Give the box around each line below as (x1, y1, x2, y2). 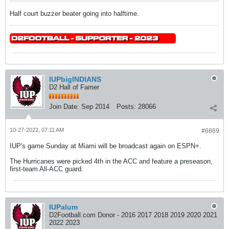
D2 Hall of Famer (49, 83, 99, 91)
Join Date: (49, 103, 79, 110)
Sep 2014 (81, 103, 109, 110)
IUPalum (49, 203, 78, 211)
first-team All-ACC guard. (10, 165, 83, 173)
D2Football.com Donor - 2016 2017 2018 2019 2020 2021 (49, 211, 217, 219)
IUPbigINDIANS (49, 75, 101, 83)
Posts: (117, 103, 136, 110)
